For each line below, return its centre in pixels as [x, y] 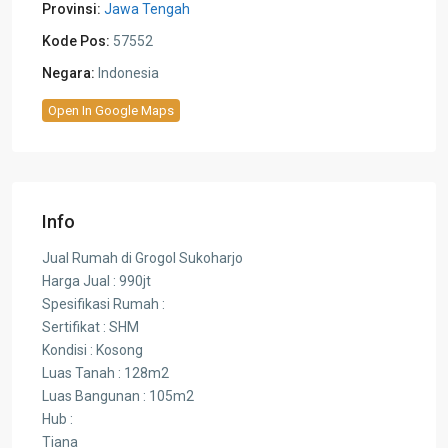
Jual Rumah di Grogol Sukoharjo [142, 257]
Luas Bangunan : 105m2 [118, 395]
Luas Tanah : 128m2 [105, 372]
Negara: [68, 72]
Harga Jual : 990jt [96, 280]
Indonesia [127, 72]
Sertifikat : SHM [90, 326]
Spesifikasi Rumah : [103, 303]
